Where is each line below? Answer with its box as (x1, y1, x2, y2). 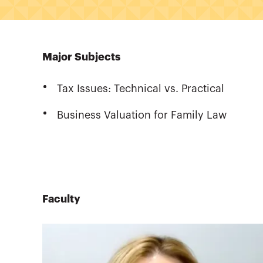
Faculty (42, 194, 80, 205)
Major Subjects (42, 52, 120, 63)
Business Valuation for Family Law (57, 110, 227, 121)
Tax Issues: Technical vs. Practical (57, 83, 224, 95)
